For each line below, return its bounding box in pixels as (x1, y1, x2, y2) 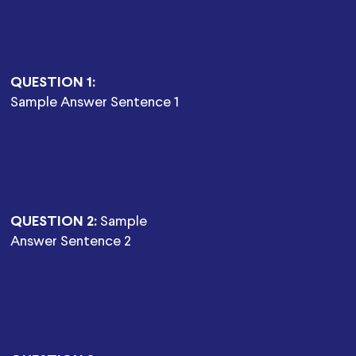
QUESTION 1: (10, 75, 96, 90)
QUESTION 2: (10, 215, 98, 229)
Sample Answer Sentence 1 (10, 95, 180, 110)
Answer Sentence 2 (10, 234, 132, 249)
